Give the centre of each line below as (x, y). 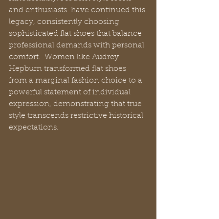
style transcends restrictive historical (77, 116)
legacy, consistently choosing (65, 22)
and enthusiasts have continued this (78, 10)
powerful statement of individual (71, 92)
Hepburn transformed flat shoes (68, 69)
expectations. (34, 127)
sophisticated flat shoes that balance (76, 33)
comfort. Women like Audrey (65, 57)
